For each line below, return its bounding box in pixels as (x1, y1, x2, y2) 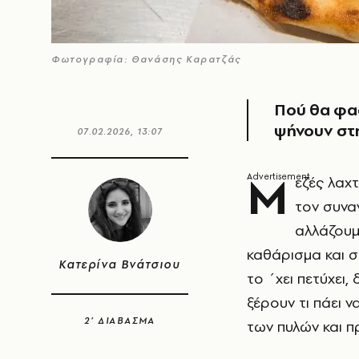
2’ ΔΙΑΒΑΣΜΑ (84, 314, 155, 327)
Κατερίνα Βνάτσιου (58, 256, 181, 272)
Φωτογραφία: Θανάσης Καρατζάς (51, 53, 241, 66)
